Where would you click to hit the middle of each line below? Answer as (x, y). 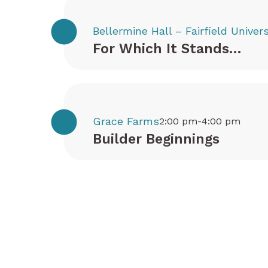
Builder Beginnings (156, 139)
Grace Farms (126, 121)
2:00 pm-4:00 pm (200, 121)
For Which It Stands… (167, 49)
